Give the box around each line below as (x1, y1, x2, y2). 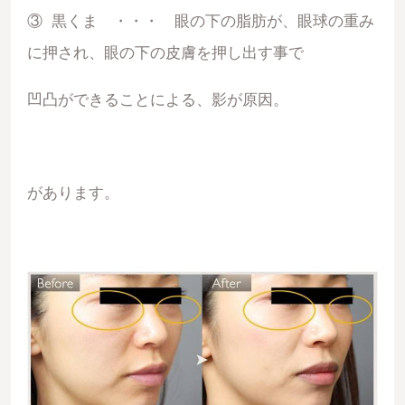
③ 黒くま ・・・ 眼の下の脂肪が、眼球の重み (26, 13, 374, 31)
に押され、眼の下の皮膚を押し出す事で (26, 44, 304, 62)
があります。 (26, 184, 119, 202)
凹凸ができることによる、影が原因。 (26, 90, 288, 108)
